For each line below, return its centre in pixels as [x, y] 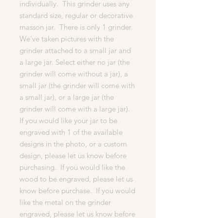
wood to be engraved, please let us [76, 179]
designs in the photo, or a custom [73, 144]
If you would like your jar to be [68, 120]
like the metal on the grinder [65, 202]
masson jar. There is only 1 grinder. [77, 27]
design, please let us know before [73, 155]
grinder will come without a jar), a [74, 73]
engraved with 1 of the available [71, 132]
